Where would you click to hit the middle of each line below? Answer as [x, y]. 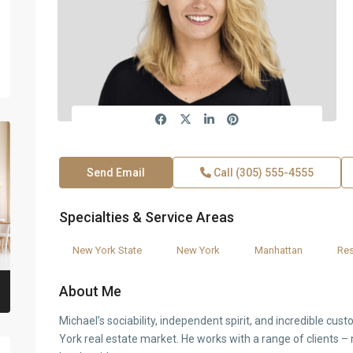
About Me [90, 291]
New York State [107, 250]
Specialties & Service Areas [146, 217]
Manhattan [278, 250]
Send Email [115, 173]
